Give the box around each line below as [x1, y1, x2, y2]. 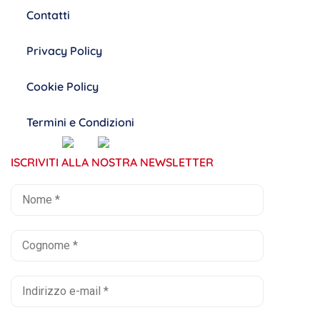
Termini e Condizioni [26, 114, 134, 129]
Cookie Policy [26, 79, 99, 94]
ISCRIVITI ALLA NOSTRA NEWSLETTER [11, 154, 214, 169]
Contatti [26, 7, 70, 22]
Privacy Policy [26, 43, 102, 58]
